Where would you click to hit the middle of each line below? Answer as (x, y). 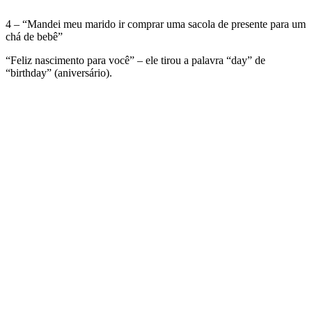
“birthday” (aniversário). (59, 73)
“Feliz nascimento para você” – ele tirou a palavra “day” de (135, 61)
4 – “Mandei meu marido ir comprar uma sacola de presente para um (156, 24)
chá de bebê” (34, 37)
